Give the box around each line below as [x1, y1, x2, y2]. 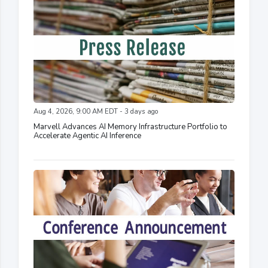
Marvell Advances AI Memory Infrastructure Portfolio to [33, 121, 227, 133]
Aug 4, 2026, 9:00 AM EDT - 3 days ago [33, 107, 158, 117]
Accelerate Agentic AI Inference [33, 130, 141, 142]
